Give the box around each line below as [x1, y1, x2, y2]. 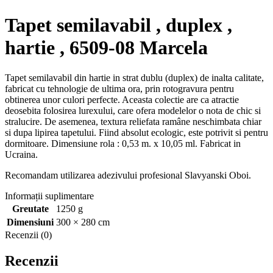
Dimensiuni [7, 216, 54, 227]
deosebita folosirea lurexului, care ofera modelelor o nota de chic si [5, 105, 261, 116]
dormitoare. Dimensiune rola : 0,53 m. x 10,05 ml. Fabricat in [5, 138, 241, 149]
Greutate [12, 203, 49, 214]
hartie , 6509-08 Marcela [5, 37, 208, 59]
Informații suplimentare [5, 190, 94, 201]
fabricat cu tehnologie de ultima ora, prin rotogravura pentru [5, 83, 234, 94]
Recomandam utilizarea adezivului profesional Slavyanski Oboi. [5, 169, 251, 180]
